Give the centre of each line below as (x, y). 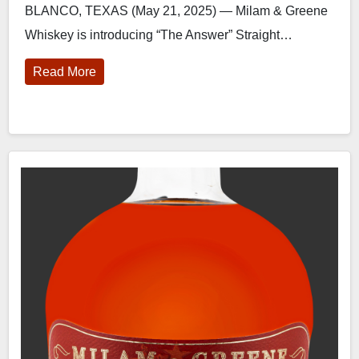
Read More (65, 71)
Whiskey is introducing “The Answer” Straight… (159, 34)
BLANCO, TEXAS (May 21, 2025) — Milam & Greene (176, 10)
